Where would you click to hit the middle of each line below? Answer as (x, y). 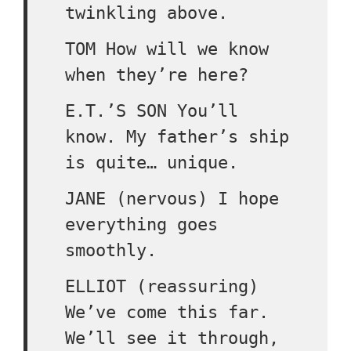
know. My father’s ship (177, 137)
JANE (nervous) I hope (172, 199)
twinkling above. (147, 13)
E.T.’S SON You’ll (152, 111)
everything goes (141, 224)
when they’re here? (157, 75)
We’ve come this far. (167, 312)
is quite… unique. (152, 163)
